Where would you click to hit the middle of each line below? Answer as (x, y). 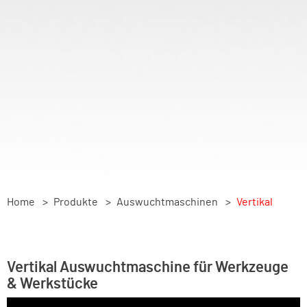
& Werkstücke (52, 284)
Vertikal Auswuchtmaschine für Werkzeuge (148, 268)
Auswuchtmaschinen (167, 202)
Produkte (76, 202)
